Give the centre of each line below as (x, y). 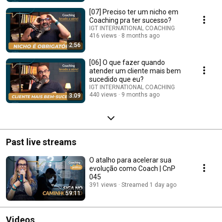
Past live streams (41, 142)
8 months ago (140, 35)
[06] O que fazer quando (127, 62)
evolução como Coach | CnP (132, 168)
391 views (103, 185)
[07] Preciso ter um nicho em (134, 12)
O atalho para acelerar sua (130, 160)
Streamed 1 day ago (149, 185)
